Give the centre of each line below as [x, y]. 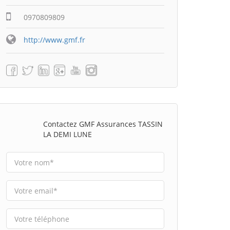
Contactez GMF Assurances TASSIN [103, 124]
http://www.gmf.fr [54, 40]
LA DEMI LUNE [67, 134]
